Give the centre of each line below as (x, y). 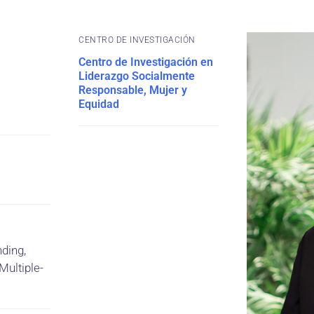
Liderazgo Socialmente (137, 76)
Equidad (99, 104)
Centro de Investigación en (146, 62)
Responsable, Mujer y (133, 90)
